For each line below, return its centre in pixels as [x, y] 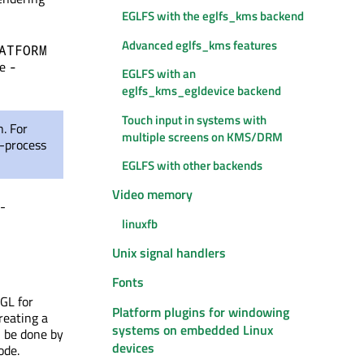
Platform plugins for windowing [201, 312]
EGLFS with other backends [192, 165]
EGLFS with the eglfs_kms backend [213, 16]
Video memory [152, 195]
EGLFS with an [159, 74]
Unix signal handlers [169, 253]
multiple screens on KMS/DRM [202, 136]
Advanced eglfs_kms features [199, 45]
